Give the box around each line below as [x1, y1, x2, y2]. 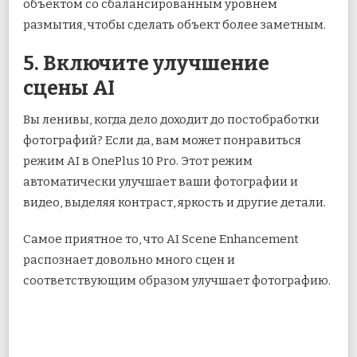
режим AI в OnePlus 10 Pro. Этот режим [23, 154, 253, 169]
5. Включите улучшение [23, 52, 269, 76]
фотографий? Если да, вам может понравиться [23, 133, 301, 148]
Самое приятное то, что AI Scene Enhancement [23, 232, 299, 247]
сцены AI [23, 76, 115, 101]
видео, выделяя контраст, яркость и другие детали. [23, 195, 326, 210]
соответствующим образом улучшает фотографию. [23, 273, 331, 288]
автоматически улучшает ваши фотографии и [23, 175, 298, 190]
